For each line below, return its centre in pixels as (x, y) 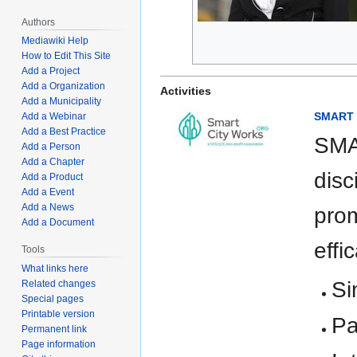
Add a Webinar (54, 117)
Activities (186, 91)
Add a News (48, 208)
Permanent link (55, 330)
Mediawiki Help (55, 41)
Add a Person (51, 147)
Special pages (53, 299)
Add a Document (58, 223)
